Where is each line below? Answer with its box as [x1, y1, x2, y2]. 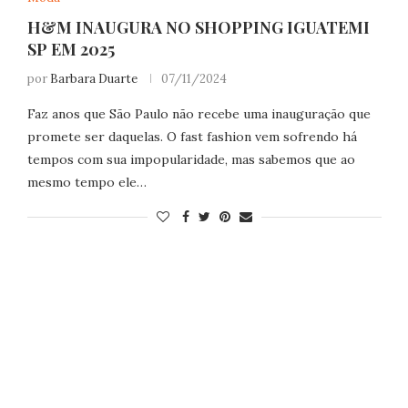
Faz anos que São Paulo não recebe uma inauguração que [26, 106, 371, 122]
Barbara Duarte [49, 71, 138, 87]
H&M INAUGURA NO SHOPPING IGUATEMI [26, 16, 370, 38]
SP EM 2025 [26, 38, 115, 60]
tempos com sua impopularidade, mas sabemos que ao [26, 151, 355, 168]
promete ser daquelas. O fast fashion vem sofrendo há [26, 128, 357, 145]
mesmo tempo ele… [26, 174, 147, 190]
